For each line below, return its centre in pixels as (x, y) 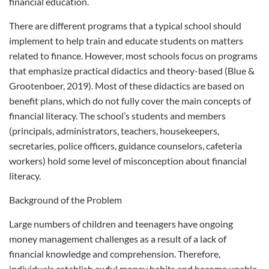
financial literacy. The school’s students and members (117, 116)
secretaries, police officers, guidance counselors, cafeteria (125, 146)
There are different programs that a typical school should (125, 26)
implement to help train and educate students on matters (126, 41)
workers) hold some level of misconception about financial (128, 161)
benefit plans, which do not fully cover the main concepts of (130, 101)
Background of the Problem (65, 200)
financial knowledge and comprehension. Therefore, (115, 254)
